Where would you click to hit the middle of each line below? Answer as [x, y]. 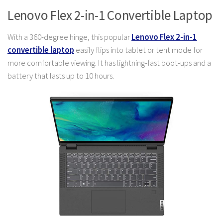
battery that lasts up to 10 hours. [61, 76]
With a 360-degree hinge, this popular [69, 37]
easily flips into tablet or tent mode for [138, 50]
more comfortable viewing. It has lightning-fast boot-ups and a [109, 63]
